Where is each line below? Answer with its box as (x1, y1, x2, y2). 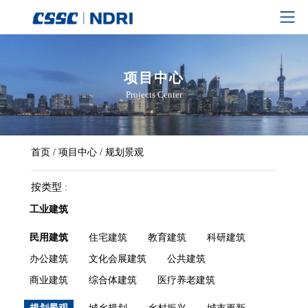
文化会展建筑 (88, 254, 146, 265)
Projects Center (125, 89, 182, 100)
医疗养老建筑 (157, 275, 215, 286)
